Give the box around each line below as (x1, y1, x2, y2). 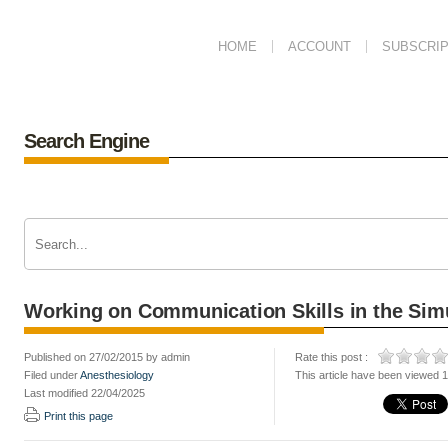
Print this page (44, 410, 113, 422)
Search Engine (24, 130, 149, 152)
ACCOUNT (288, 39, 351, 54)
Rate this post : (295, 351, 368, 363)
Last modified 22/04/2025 (24, 387, 145, 399)
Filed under (24, 369, 80, 381)
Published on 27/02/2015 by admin (24, 351, 190, 363)
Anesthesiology (80, 369, 154, 381)
